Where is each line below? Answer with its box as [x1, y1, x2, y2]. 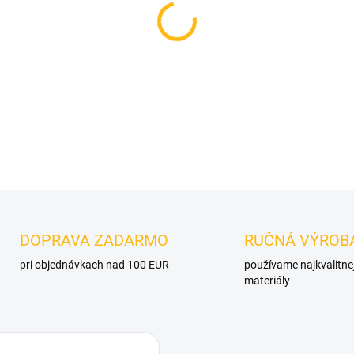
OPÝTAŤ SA [216, 119, 264, 131]
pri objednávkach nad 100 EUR [19, 258, 169, 272]
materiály [244, 274, 290, 288]
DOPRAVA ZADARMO [19, 231, 168, 250]
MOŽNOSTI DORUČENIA [193, 17, 304, 28]
